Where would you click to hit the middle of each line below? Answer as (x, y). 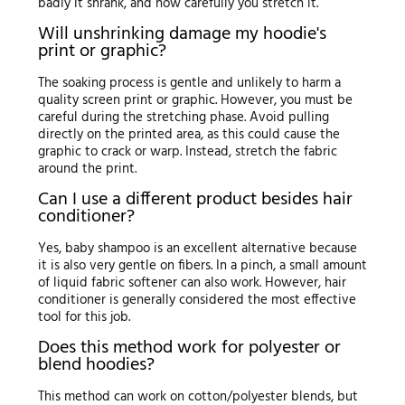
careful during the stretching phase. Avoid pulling (183, 118)
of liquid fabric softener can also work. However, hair (192, 283)
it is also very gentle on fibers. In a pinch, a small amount (202, 266)
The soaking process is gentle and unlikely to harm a (189, 84)
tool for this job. (84, 318)
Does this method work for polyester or (189, 348)
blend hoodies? (96, 366)
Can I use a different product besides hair (195, 200)
